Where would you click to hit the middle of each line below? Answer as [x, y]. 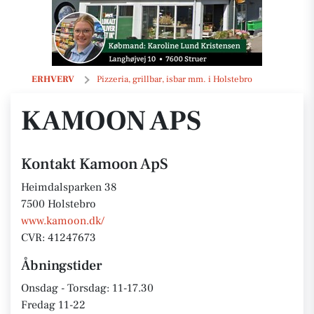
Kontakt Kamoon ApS [95, 164]
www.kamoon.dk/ [63, 221]
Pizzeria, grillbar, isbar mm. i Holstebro [175, 79]
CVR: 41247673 [59, 238]
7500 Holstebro [59, 204]
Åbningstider [62, 266]
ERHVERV [53, 79]
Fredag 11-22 [53, 305]
